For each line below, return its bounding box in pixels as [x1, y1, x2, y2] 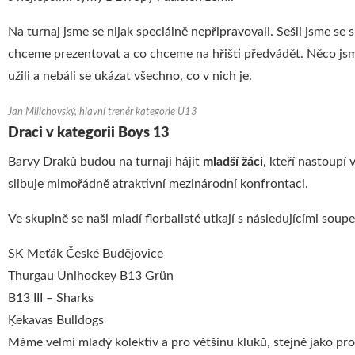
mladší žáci [203, 155, 263, 168]
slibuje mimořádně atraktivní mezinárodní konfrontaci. [8, 177, 308, 190]
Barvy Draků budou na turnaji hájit [8, 155, 203, 168]
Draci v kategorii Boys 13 [8, 126, 169, 140]
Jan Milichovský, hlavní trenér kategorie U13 [8, 107, 197, 116]
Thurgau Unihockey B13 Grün [8, 269, 174, 282]
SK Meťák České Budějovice [8, 247, 163, 260]
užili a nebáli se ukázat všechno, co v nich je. [8, 70, 252, 82]
